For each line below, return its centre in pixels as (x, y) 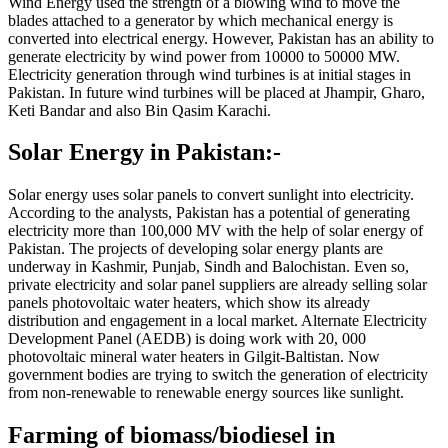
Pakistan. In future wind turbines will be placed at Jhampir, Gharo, (216, 92)
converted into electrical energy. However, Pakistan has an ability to (221, 38)
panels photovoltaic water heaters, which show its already (189, 303)
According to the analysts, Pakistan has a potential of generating (209, 213)
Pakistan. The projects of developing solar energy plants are (195, 249)
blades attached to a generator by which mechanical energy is (200, 20)
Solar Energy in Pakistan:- (144, 152)
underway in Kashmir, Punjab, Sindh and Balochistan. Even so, (208, 267)
